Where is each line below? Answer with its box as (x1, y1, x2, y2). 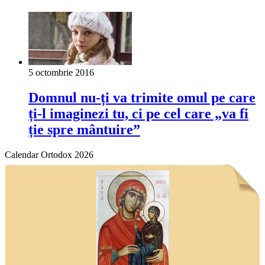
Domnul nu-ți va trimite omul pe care (28, 89, 256, 105)
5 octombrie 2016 (28, 67, 94, 77)
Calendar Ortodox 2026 (5, 149, 93, 160)
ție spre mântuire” (28, 121, 140, 137)
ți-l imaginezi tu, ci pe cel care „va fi (28, 105, 248, 121)
